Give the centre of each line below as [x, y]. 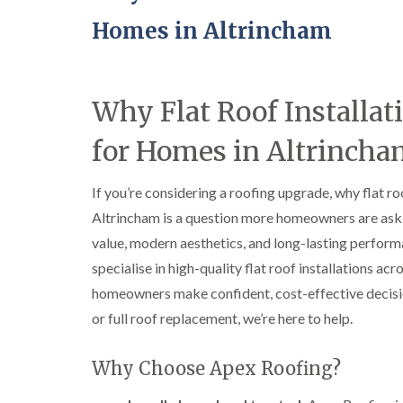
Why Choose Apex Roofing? [216, 368]
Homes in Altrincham [212, 31]
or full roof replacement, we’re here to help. [222, 318]
